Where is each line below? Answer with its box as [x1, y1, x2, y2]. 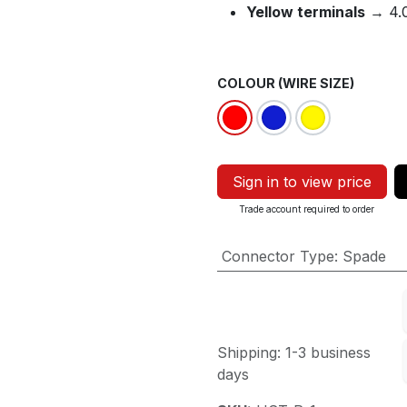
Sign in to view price [233, 173, 372, 191]
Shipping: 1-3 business [217, 342, 371, 362]
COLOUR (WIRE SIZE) [217, 75, 354, 91]
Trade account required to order [239, 203, 374, 214]
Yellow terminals [246, 3, 365, 21]
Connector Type [221, 247, 334, 265]
